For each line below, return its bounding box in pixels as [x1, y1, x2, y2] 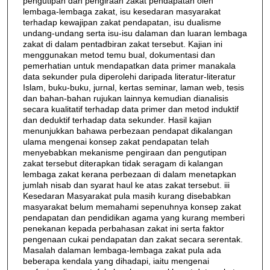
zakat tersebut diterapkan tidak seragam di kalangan [22, 158, 223, 168]
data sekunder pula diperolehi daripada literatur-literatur [22, 71, 236, 81]
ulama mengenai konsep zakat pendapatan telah [22, 136, 209, 146]
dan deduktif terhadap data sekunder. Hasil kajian [22, 115, 212, 125]
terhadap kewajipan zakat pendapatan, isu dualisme [22, 17, 221, 27]
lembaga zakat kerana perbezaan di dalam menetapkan [22, 169, 236, 179]
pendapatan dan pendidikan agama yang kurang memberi [22, 212, 245, 222]
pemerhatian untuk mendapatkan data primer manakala [22, 60, 236, 71]
